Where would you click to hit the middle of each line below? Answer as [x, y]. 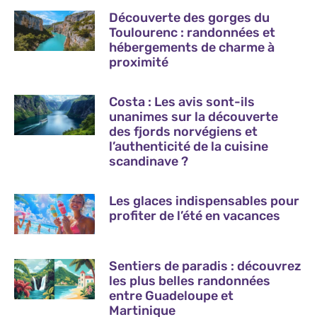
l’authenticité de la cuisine [189, 146]
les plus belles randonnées [190, 281]
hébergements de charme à [192, 47]
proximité [139, 62]
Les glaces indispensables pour [204, 201]
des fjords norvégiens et [184, 131]
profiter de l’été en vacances [195, 215]
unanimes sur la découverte [194, 116]
